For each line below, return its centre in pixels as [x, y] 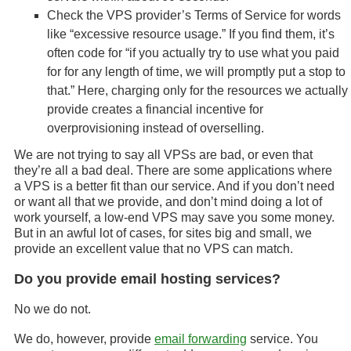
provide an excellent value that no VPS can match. [154, 249]
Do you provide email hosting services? [147, 279]
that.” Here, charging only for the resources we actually [197, 90]
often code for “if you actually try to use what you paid [193, 53]
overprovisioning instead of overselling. [156, 128]
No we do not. [52, 309]
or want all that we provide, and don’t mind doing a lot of [168, 202]
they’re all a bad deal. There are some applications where [173, 170]
